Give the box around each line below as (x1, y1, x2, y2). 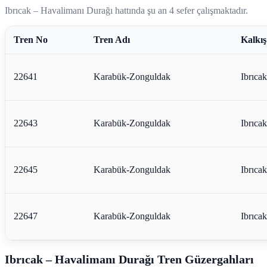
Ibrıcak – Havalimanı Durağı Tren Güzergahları (5, 252, 254, 266)
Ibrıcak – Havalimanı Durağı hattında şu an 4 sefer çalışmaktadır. (5, 5, 248, 15)
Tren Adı (93, 34, 130, 45)
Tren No (13, 34, 48, 45)
